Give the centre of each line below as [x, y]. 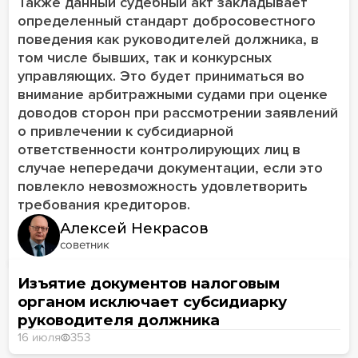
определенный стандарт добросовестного [166, 20]
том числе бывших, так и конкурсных [144, 57]
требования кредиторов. [103, 204]
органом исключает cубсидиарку [152, 301]
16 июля [39, 337]
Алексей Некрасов [135, 228]
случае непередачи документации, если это [170, 167]
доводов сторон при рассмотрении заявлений [177, 112]
